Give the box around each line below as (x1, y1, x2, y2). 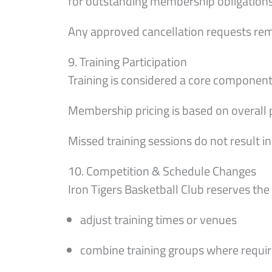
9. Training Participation (68, 52, 187, 71)
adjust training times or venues (80, 210, 237, 229)
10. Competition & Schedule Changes (68, 161, 256, 180)
